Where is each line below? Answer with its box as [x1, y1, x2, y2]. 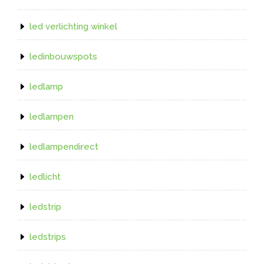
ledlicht [29, 171, 61, 182]
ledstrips [29, 231, 66, 242]
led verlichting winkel [29, 21, 117, 32]
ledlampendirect [29, 141, 98, 152]
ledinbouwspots [29, 51, 97, 62]
